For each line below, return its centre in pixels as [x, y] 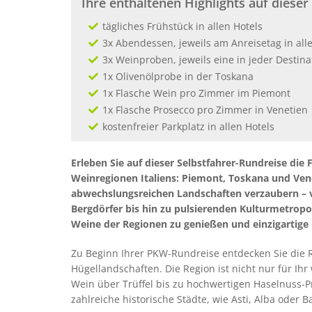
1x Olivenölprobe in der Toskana [178, 76]
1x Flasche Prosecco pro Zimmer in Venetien [205, 110]
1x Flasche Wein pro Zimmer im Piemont [196, 93]
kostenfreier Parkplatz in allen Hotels [188, 126]
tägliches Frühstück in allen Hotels [182, 26]
